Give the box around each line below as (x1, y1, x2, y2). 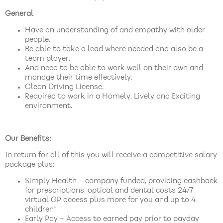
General (5, 10, 33, 17)
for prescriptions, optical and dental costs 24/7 (25, 187, 194, 194)
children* (25, 206, 56, 213)
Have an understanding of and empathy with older (25, 26, 205, 34)
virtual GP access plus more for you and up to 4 (25, 196, 196, 204)
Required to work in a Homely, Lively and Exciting (25, 93, 200, 100)
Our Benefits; (5, 135, 51, 142)
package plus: (5, 161, 55, 168)
